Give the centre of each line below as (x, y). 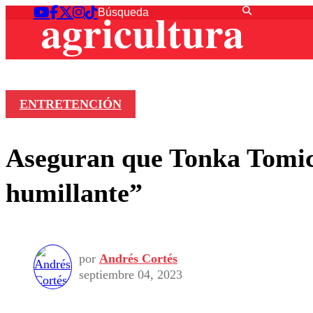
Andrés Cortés (138, 259)
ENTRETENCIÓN (70, 104)
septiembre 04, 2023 (131, 275)
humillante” (74, 192)
